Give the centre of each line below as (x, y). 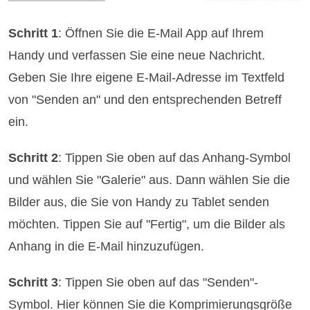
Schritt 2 (34, 158)
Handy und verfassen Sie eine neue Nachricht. (137, 56)
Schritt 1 (34, 34)
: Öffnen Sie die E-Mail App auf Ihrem (161, 34)
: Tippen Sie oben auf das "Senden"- (158, 283)
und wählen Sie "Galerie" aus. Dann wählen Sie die (149, 180)
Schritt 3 (34, 283)
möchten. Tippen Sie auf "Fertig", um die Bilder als (147, 225)
